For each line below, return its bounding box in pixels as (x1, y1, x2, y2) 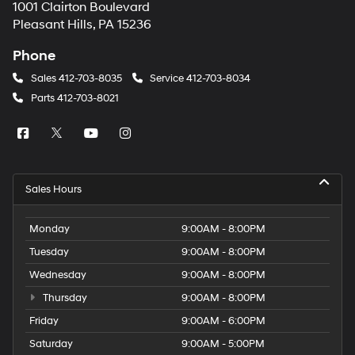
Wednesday (29, 268, 86, 281)
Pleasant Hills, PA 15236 (13, 17, 151, 33)
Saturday (29, 337, 73, 350)
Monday (29, 222, 70, 235)
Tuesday (29, 245, 69, 258)
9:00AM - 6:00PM (181, 314, 265, 327)
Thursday (40, 291, 87, 304)
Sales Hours (25, 182, 82, 196)
